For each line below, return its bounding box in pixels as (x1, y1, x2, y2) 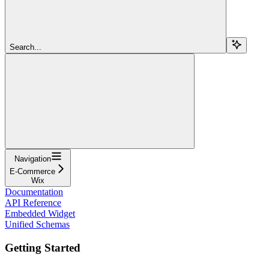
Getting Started (5, 241, 80, 254)
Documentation (5, 186, 63, 197)
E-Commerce (10, 166, 55, 176)
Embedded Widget (5, 208, 75, 219)
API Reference (5, 197, 61, 208)
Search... (10, 42, 41, 52)
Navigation (14, 154, 51, 163)
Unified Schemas (5, 219, 70, 229)
